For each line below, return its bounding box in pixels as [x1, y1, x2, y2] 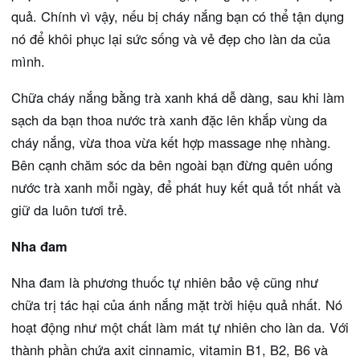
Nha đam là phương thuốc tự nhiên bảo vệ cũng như [11, 272, 318, 292]
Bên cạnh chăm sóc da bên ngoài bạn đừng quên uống [11, 154, 333, 174]
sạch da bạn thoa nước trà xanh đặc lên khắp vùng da [11, 109, 327, 129]
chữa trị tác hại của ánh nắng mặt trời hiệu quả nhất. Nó [11, 294, 342, 314]
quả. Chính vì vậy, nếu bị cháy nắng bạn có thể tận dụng [11, 6, 344, 26]
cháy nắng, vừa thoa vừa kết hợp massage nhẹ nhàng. [11, 132, 331, 152]
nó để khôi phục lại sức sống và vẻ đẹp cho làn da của [11, 28, 330, 48]
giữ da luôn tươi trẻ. [11, 199, 128, 219]
